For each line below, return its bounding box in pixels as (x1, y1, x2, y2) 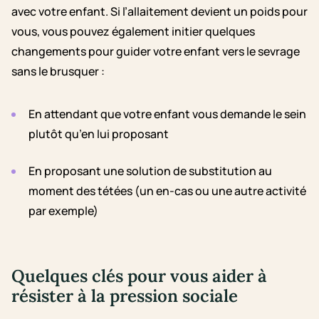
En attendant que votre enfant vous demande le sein (28, 106, 306, 122)
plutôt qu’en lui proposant (28, 126, 169, 142)
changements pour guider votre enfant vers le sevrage (11, 43, 300, 60)
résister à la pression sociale (11, 285, 238, 308)
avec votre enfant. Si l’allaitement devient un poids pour (11, 4, 308, 20)
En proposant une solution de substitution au (28, 163, 272, 179)
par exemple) (28, 203, 98, 219)
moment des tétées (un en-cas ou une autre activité (28, 183, 306, 199)
